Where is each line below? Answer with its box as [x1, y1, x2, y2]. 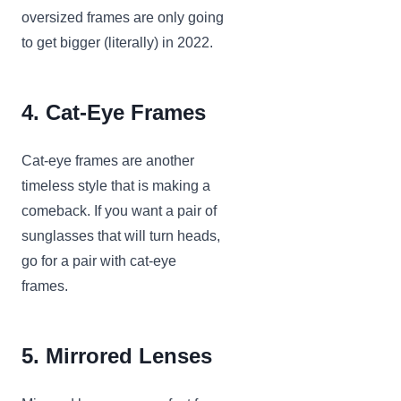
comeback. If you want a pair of [21, 203, 217, 219]
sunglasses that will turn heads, [21, 228, 220, 244]
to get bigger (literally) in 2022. [21, 35, 217, 51]
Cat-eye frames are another [21, 153, 194, 169]
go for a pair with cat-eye [21, 253, 176, 269]
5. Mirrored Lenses [21, 344, 212, 369]
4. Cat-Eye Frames [21, 100, 206, 125]
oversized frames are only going [21, 10, 224, 26]
